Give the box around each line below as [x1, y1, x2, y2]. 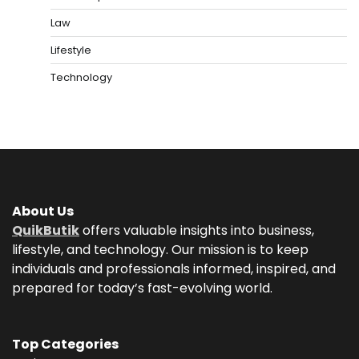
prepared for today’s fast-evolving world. [12, 278, 272, 297]
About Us [12, 201, 74, 220]
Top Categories [12, 334, 119, 353]
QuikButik [12, 220, 79, 240]
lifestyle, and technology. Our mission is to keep [12, 240, 309, 259]
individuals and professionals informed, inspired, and [12, 259, 336, 278]
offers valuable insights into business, [79, 220, 314, 240]
